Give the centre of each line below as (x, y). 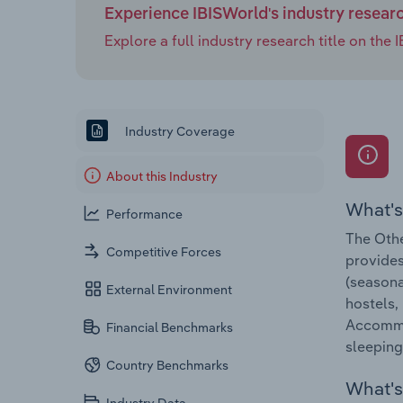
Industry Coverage (179, 131)
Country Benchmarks (168, 366)
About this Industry (162, 177)
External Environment (170, 290)
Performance (145, 215)
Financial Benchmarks (170, 328)
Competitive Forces (164, 252)
